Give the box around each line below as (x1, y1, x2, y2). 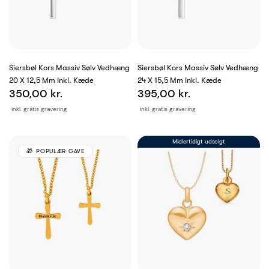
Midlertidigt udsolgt (172, 138, 225, 145)
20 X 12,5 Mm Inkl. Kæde (9, 76, 94, 85)
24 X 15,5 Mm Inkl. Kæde (138, 76, 222, 85)
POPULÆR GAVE (36, 148, 85, 155)
